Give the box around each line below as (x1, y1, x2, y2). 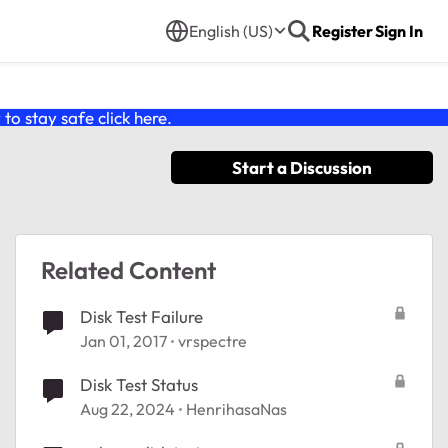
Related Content (41, 255, 216, 285)
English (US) (189, 21, 273, 41)
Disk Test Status (80, 374, 198, 395)
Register (312, 21, 373, 41)
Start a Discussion (232, 157, 372, 178)
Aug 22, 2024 (80, 399, 175, 419)
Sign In (375, 21, 423, 41)
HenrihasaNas (186, 399, 287, 419)
